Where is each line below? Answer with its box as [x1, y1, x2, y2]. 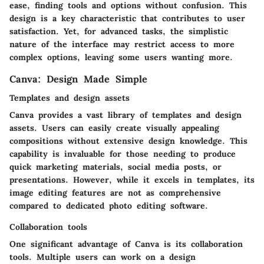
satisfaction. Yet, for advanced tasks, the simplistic [9, 26, 228, 37]
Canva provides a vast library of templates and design [9, 110, 242, 121]
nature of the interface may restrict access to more [9, 39, 235, 50]
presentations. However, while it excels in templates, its [9, 174, 255, 186]
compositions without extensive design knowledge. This [9, 136, 247, 147]
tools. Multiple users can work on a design [9, 252, 196, 263]
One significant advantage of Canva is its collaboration [9, 239, 243, 250]
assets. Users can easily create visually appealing [9, 123, 219, 134]
